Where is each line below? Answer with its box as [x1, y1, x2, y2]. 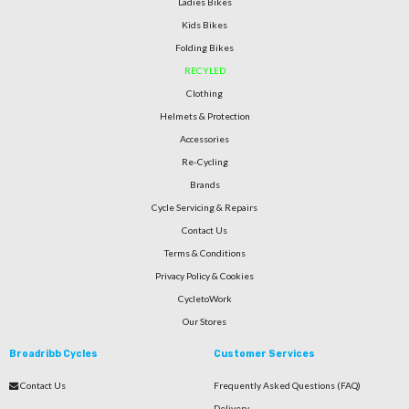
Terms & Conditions [163, 247, 246, 259]
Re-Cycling [181, 156, 228, 168]
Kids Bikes [182, 19, 227, 31]
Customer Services [214, 348, 315, 361]
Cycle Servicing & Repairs [152, 202, 257, 214]
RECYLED [184, 65, 225, 77]
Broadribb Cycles [9, 348, 98, 361]
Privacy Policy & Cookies [155, 270, 254, 282]
